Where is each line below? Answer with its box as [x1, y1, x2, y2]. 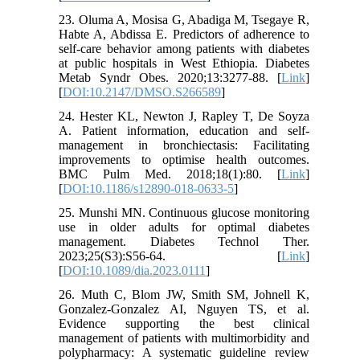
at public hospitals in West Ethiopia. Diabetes [59, 56, 309, 71]
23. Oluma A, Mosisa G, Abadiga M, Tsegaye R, [59, 13, 309, 27]
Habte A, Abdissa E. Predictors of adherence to [59, 27, 309, 42]
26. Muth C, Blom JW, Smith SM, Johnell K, [59, 288, 309, 302]
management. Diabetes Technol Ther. [59, 235, 309, 249]
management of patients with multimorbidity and [59, 331, 309, 346]
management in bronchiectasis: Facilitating [59, 138, 309, 153]
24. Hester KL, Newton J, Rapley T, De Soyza [59, 109, 309, 124]
